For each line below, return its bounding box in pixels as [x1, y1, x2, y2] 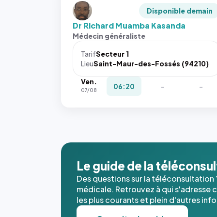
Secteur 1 [96, 49, 129, 58]
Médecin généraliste [73, 31, 145, 40]
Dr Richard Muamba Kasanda [73, 20, 186, 31]
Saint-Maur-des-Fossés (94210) [93, 59, 209, 68]
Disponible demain [147, 6, 213, 15]
